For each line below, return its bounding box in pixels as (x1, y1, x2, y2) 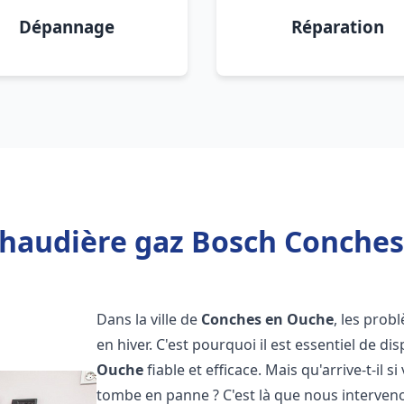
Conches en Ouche (201, 309, 335, 329)
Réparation (290, 15, 384, 38)
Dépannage (19, 15, 115, 38)
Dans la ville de (96, 309, 202, 329)
